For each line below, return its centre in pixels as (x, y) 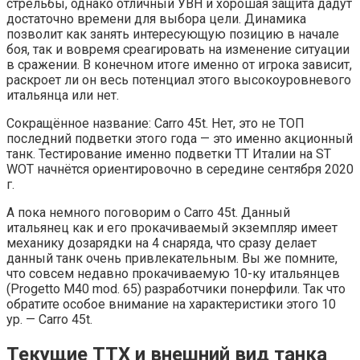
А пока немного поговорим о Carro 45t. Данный (148, 212)
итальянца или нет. (63, 95)
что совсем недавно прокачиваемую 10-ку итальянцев (173, 273)
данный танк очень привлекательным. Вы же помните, (172, 258)
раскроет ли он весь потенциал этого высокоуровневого (179, 80)
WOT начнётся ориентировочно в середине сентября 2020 (180, 169)
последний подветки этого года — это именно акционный (180, 138)
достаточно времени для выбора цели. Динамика (156, 18)
